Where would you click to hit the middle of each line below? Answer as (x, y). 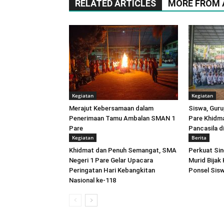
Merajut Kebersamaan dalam (111, 108)
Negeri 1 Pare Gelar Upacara (111, 160)
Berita (199, 137)
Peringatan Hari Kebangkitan (112, 170)
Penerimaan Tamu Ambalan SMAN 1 (122, 118)
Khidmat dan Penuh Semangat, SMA (123, 150)
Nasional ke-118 (92, 180)
